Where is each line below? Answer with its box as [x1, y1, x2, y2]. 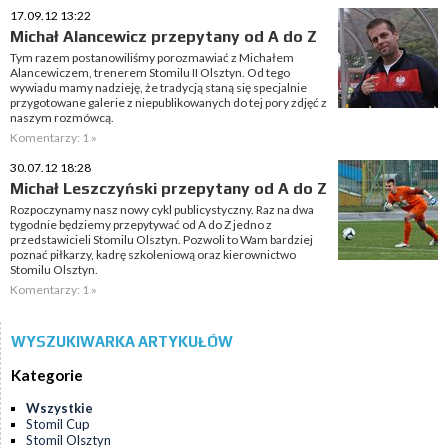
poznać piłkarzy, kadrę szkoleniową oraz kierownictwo [10, 247, 296, 262]
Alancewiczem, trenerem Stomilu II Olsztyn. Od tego [10, 65, 290, 80]
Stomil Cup [26, 416, 90, 433]
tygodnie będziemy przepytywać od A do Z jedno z [10, 217, 272, 232]
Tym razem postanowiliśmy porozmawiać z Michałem [10, 50, 294, 65]
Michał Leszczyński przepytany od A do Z [10, 179, 327, 198]
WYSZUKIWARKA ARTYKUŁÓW [11, 333, 233, 350]
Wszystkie [26, 400, 93, 417]
